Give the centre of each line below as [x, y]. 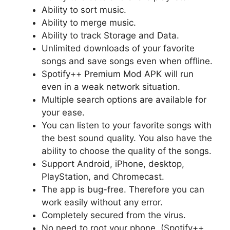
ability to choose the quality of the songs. [127, 151]
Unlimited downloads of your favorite [118, 48]
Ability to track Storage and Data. [110, 35]
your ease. [63, 112]
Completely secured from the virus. [114, 215]
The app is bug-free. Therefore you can [123, 189]
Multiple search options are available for [124, 99]
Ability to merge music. [89, 22]
